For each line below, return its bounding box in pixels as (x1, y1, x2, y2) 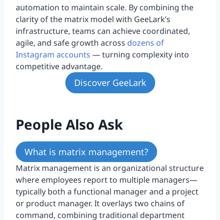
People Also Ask (16, 114, 123, 134)
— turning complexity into (90, 49, 189, 60)
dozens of (127, 37, 164, 49)
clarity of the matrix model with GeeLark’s (16, 14, 170, 25)
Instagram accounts (16, 49, 90, 60)
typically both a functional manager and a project (16, 186, 198, 197)
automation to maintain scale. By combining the (16, 2, 193, 13)
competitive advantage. (16, 61, 103, 72)
